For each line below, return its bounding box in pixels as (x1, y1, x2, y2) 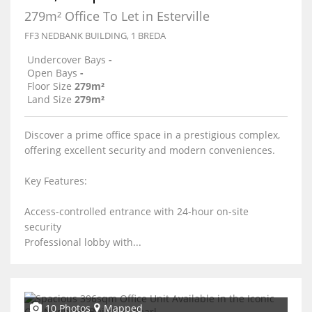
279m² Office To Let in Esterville (24, 8, 210, 24)
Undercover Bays (27, 53, 106, 66)
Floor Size (27, 79, 72, 93)
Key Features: (24, 174, 87, 187)
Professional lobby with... (24, 235, 141, 249)
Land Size (27, 93, 72, 106)
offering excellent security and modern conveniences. (24, 143, 275, 157)
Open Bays (27, 66, 77, 79)
